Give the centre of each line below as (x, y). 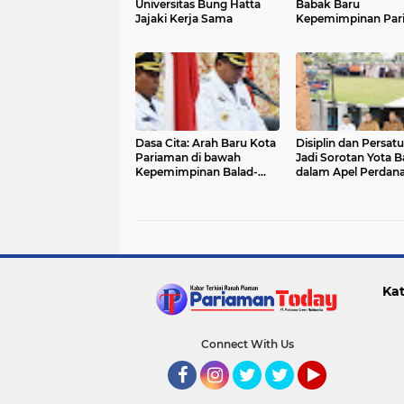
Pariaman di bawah (188, 158)
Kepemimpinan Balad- (197, 172)
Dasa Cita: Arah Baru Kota (206, 143)
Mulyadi (156, 187)
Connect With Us (247, 344)
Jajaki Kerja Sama (184, 19)
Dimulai (317, 33)
